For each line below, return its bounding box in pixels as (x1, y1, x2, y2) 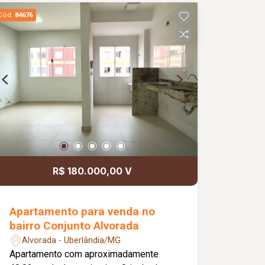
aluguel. (9, 2, 41, 13)
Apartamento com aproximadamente (9, 248, 159, 260)
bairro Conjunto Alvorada (9, 219, 140, 233)
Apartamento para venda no (9, 205, 156, 219)
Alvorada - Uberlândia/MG (22, 235, 121, 245)
